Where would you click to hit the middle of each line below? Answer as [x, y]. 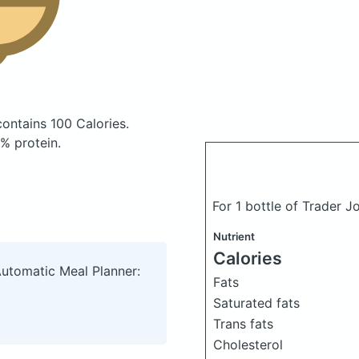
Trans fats [243, 324]
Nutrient [234, 236]
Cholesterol [248, 345]
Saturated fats [256, 303]
